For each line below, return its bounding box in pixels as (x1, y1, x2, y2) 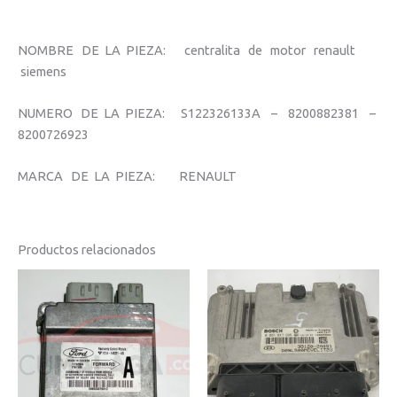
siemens (18, 63, 66, 79)
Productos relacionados (18, 241, 156, 257)
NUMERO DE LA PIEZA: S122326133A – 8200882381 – (18, 105, 378, 121)
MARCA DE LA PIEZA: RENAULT (18, 168, 237, 184)
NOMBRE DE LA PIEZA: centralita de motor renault (18, 42, 358, 58)
